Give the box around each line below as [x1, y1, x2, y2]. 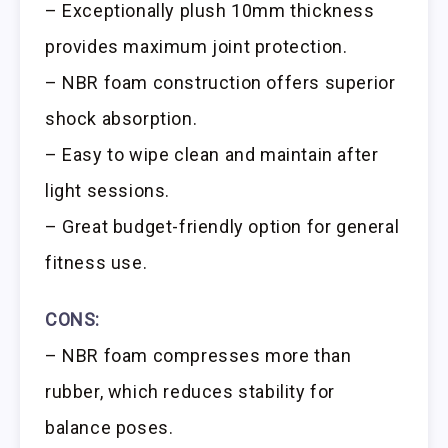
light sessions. [45, 179, 170, 201]
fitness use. [45, 251, 148, 273]
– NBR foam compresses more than [45, 344, 352, 366]
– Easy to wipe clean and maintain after [45, 143, 379, 165]
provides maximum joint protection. [45, 35, 348, 57]
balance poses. [45, 416, 174, 438]
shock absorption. [45, 107, 198, 129]
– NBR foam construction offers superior [45, 71, 396, 93]
